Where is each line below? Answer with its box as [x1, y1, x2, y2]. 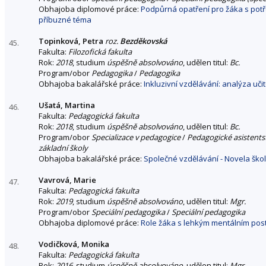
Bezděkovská [120, 35, 167, 46]
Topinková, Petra [39, 35, 103, 46]
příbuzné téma [39, 14, 91, 25]
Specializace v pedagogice [91, 131, 180, 142]
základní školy [39, 142, 88, 153]
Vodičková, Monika [39, 238, 109, 249]
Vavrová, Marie [39, 174, 96, 185]
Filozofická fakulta [68, 46, 132, 57]
